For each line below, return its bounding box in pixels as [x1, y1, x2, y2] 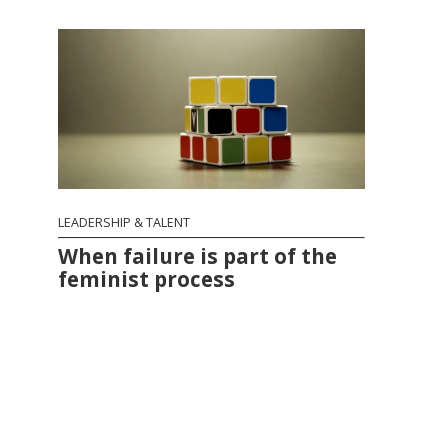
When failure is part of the [58, 241, 338, 270]
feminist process [58, 264, 236, 293]
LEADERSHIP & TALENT [58, 213, 191, 231]
